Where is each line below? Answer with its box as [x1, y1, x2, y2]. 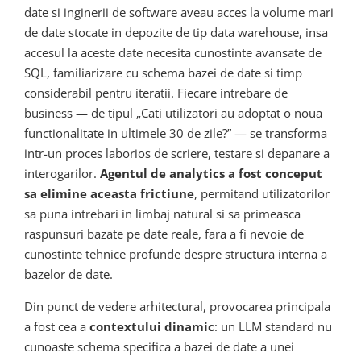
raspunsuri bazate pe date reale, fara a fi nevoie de [24, 226, 304, 243]
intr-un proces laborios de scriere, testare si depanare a [24, 145, 330, 162]
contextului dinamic [89, 318, 214, 335]
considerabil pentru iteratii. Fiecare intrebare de [24, 85, 288, 102]
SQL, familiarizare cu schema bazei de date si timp [24, 64, 302, 81]
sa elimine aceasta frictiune [24, 185, 194, 202]
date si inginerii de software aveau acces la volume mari [24, 4, 334, 21]
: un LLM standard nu [214, 318, 332, 335]
